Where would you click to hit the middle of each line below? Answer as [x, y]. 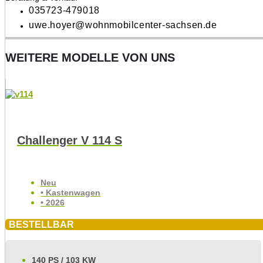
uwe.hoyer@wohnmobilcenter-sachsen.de [123, 25]
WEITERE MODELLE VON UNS [90, 58]
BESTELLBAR [41, 225]
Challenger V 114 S [70, 141]
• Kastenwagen [70, 193]
